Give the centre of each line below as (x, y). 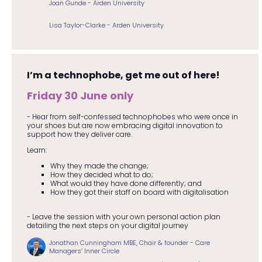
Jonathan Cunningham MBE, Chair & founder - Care (130, 242)
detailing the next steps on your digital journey (107, 225)
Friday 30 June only (80, 95)
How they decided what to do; (101, 174)
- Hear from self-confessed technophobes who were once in (132, 116)
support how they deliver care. (79, 134)
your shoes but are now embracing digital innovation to (125, 125)
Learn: (37, 150)
